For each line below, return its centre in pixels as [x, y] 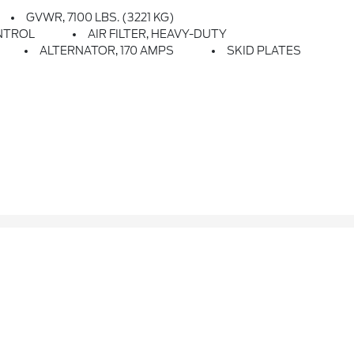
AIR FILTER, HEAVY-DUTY [158, 34]
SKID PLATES [264, 51]
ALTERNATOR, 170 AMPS [107, 51]
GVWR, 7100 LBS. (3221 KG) [101, 18]
